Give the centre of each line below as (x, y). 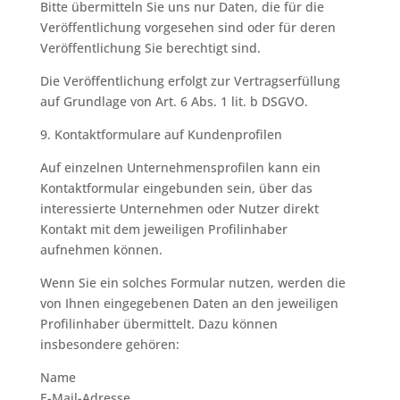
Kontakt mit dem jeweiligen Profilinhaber (163, 229)
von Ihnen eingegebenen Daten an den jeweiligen (189, 303)
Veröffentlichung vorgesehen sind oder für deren (187, 27)
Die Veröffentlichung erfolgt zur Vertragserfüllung (190, 81)
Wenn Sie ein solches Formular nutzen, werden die (192, 283)
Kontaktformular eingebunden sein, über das (176, 188)
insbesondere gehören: (109, 344)
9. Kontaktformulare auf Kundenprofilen (161, 134)
